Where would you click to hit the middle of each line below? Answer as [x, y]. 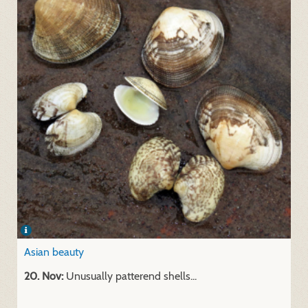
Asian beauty [54, 252]
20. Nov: [44, 276]
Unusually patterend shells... [130, 276]
